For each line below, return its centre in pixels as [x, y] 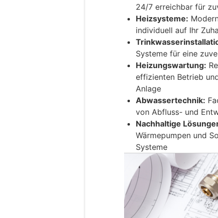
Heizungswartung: [171, 65]
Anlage [148, 88]
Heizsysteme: [162, 18]
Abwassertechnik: [171, 100]
